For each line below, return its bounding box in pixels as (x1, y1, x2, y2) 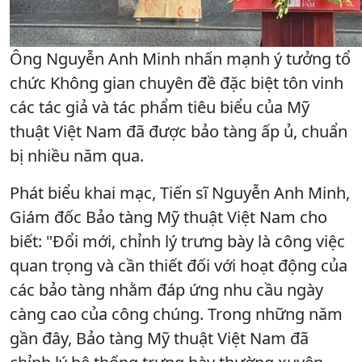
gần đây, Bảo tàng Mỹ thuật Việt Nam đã (10, 326, 309, 349)
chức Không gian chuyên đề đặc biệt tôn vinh (10, 71, 343, 94)
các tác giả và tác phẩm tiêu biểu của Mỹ (10, 95, 309, 118)
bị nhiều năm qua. (10, 144, 144, 166)
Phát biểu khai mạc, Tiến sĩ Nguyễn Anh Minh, (10, 181, 350, 204)
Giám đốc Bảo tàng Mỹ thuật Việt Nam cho (10, 205, 327, 228)
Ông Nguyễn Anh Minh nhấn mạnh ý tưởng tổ (10, 47, 351, 69)
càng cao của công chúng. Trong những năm (10, 302, 343, 325)
